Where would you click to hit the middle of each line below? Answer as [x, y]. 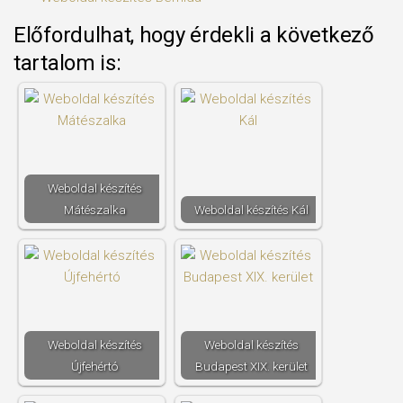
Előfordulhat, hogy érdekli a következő [194, 35]
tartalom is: [67, 63]
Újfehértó [94, 366]
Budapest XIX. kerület [251, 366]
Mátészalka [94, 210]
